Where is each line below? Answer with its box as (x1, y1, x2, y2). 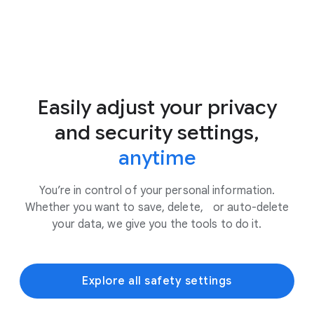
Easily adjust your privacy (37, 95, 277, 120)
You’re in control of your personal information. (39, 183, 275, 198)
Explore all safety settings (82, 273, 232, 288)
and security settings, (55, 120, 259, 145)
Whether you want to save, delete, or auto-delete (25, 200, 289, 214)
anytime (118, 145, 196, 170)
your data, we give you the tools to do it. (52, 217, 262, 231)
